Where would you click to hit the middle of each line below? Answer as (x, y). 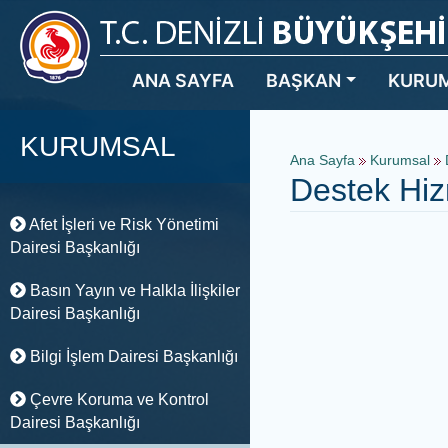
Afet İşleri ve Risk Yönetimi (122, 224)
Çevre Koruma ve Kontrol (117, 399)
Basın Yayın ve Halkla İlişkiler (132, 290)
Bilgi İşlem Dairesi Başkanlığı (131, 356)
